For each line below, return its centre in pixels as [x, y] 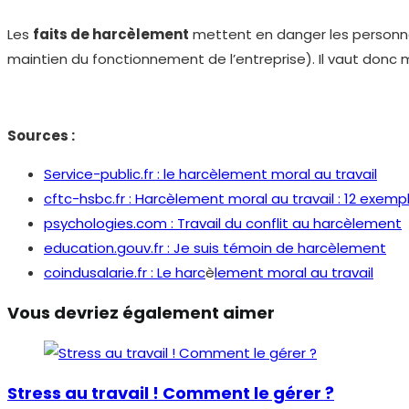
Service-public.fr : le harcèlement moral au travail [210, 173]
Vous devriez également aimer [141, 312]
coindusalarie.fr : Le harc [125, 272]
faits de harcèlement [111, 34]
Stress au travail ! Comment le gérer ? [171, 393]
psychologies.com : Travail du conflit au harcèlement [223, 223]
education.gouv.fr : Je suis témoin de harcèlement [215, 247]
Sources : [41, 135]
